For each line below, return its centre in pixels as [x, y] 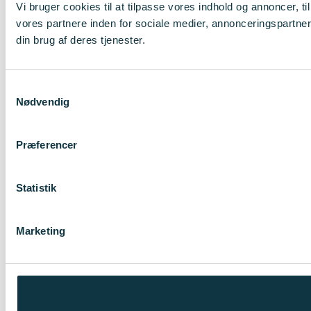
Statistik [36, 188]
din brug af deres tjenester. [81, 40]
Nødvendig [43, 102]
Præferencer [47, 145]
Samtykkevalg [38, 88]
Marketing [41, 231]
